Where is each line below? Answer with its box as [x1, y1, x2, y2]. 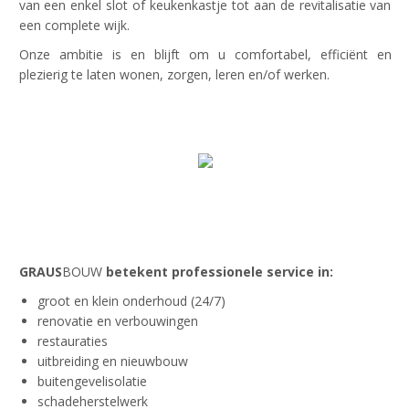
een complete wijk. [18, 16, 130, 34]
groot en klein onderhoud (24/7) [37, 292, 225, 309]
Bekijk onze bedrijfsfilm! [128, 192, 282, 209]
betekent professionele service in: [101, 263, 333, 280]
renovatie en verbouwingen [37, 312, 198, 330]
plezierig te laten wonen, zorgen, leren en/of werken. [18, 66, 330, 83]
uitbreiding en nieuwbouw [37, 352, 188, 370]
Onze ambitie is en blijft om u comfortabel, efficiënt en [18, 46, 392, 63]
